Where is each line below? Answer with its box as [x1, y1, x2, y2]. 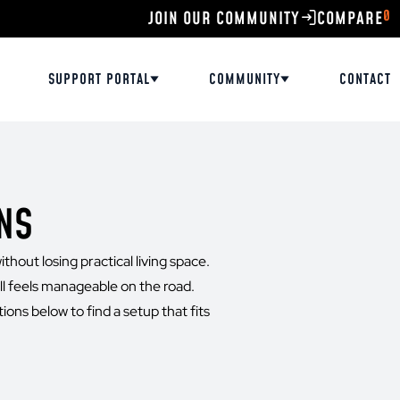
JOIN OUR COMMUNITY [148, 6, 300, 31]
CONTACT [339, 70, 391, 89]
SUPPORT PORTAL [48, 70, 150, 89]
